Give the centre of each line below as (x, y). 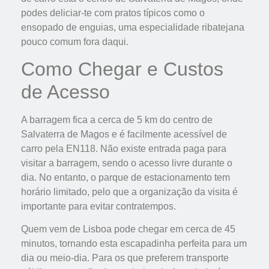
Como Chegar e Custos (122, 69)
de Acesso (65, 92)
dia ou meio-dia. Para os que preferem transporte (125, 258)
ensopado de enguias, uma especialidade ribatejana (133, 27)
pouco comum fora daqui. (75, 41)
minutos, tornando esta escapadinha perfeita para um (134, 244)
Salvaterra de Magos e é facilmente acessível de (124, 134)
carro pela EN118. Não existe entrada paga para (124, 148)
